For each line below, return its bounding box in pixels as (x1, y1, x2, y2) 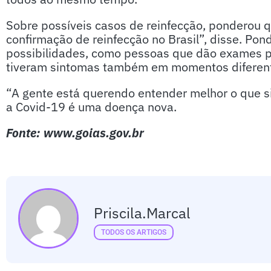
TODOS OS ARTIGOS (101, 227, 166, 237)
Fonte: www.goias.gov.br (6, 125, 144, 141)
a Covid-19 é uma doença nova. (6, 99, 177, 115)
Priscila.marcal (94, 203, 191, 223)
